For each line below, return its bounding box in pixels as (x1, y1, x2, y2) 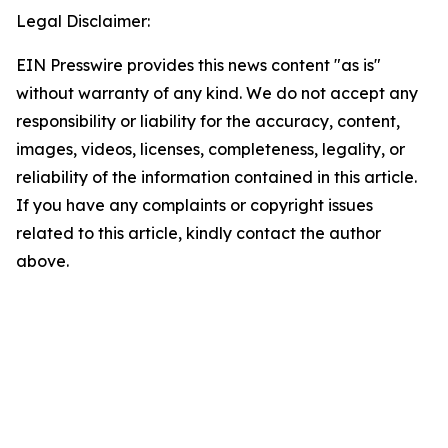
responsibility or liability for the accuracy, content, (16, 111, 400, 132)
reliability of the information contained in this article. (16, 167, 417, 188)
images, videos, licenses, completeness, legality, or (16, 139, 405, 160)
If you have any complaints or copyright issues (16, 195, 373, 216)
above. (16, 251, 69, 272)
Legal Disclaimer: (16, 11, 150, 32)
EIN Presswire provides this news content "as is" (16, 55, 381, 76)
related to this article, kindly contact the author (16, 223, 381, 244)
